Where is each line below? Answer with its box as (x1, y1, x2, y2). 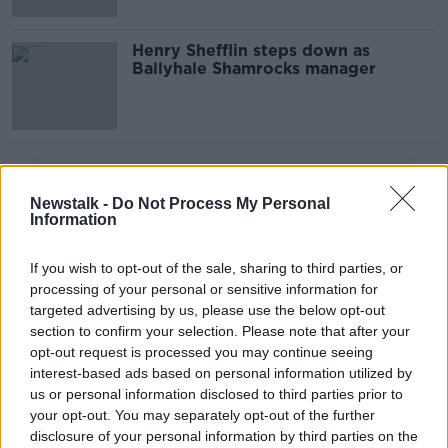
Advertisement (180, 167, 268, 182)
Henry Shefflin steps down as (132, 41, 370, 60)
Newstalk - (30, 195, 112, 212)
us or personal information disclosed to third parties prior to (30, 386, 403, 402)
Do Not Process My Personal (112, 195, 330, 212)
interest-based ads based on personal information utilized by (30, 365, 412, 381)
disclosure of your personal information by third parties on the (30, 428, 418, 444)
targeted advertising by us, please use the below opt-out (30, 302, 385, 318)
